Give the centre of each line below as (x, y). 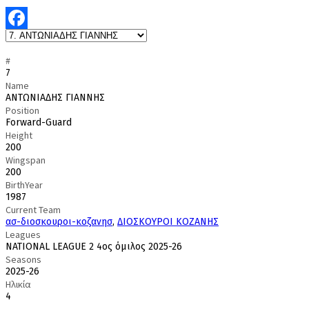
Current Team (33, 210)
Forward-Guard (39, 123)
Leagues (23, 235)
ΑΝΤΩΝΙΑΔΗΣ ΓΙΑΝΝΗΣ (55, 98)
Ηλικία (18, 285)
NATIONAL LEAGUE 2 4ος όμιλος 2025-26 (94, 247)
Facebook (26, 40)
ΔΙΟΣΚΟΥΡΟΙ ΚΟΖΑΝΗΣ (168, 222)
